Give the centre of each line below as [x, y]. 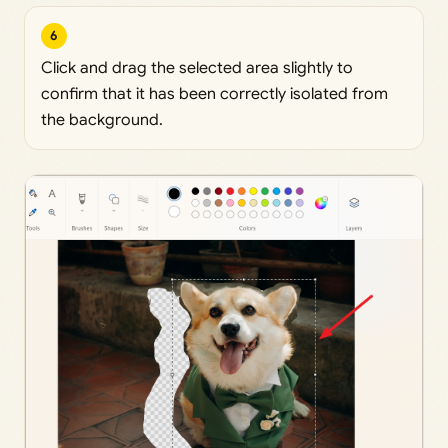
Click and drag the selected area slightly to [197, 67]
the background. [102, 119]
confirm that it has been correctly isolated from [214, 93]
